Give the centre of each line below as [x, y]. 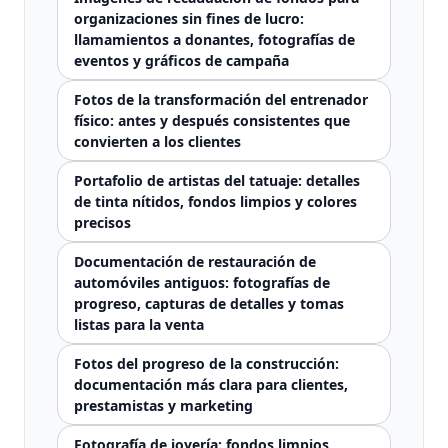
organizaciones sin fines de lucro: [189, 18]
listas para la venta [139, 324]
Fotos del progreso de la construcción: [206, 363]
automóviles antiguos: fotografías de [202, 282]
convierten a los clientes [157, 141]
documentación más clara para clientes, [211, 384]
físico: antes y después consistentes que [212, 120]
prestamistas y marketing [163, 405]
